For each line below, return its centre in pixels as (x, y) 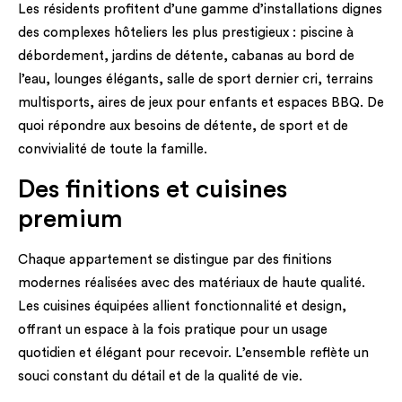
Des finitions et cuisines (153, 189)
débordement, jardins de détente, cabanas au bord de (186, 57)
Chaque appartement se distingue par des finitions (175, 259)
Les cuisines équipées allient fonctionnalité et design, (182, 306)
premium (70, 218)
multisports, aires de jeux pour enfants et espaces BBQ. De (201, 103)
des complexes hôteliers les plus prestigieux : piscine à (186, 33)
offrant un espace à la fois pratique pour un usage (173, 329)
